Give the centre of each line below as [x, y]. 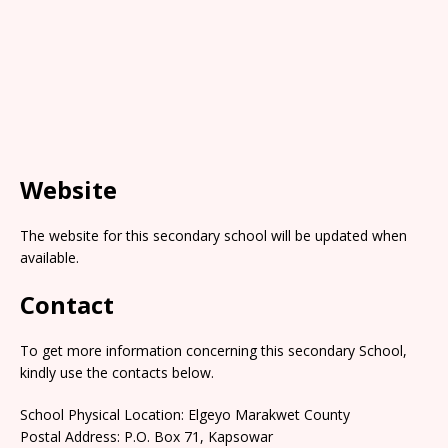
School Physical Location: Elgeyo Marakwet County [185, 414]
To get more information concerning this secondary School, [213, 350]
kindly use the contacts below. [117, 372]
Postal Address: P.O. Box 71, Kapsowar [146, 436]
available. [49, 257]
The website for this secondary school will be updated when [213, 235]
